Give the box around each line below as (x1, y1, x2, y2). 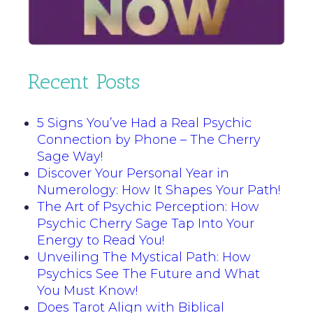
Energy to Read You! (37, 232, 164, 248)
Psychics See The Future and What (37, 265, 260, 282)
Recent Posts (28, 68, 140, 94)
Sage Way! (37, 148, 103, 164)
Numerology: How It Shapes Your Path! (37, 182, 280, 198)
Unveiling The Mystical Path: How (37, 249, 251, 265)
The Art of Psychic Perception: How (37, 198, 259, 214)
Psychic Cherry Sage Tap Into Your (37, 215, 254, 231)
